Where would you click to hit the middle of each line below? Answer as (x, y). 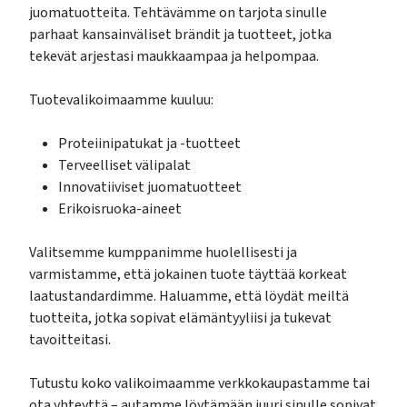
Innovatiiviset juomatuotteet (150, 188)
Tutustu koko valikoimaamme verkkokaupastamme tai (199, 384)
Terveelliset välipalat (124, 166)
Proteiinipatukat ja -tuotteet (149, 144)
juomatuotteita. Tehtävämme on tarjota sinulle (178, 13)
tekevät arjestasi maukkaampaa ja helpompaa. (174, 57)
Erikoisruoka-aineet (120, 209)
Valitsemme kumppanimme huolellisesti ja (163, 253)
